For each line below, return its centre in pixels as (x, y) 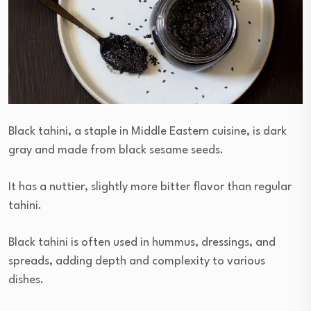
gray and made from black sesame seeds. (116, 150)
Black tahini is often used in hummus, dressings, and (142, 242)
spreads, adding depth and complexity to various (137, 261)
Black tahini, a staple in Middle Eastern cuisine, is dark (148, 131)
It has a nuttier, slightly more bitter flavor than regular (150, 187)
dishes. (26, 280)
